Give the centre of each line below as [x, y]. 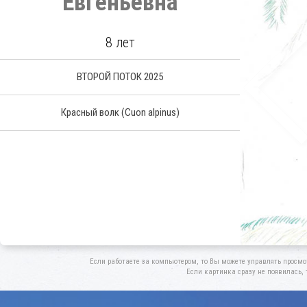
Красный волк [91, 112]
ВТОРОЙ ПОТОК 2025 [120, 77]
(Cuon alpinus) [150, 112]
